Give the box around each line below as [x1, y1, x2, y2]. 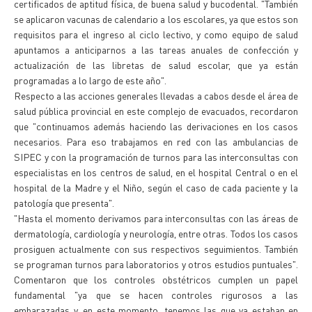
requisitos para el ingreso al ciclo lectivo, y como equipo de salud [14, 28, 298, 40]
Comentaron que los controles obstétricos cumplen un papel [14, 273, 298, 286]
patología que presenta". [14, 196, 114, 209]
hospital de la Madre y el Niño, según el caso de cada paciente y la [14, 181, 298, 194]
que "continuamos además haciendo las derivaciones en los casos [14, 120, 298, 132]
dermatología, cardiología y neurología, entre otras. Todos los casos [14, 227, 298, 240]
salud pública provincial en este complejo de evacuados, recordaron [14, 104, 298, 117]
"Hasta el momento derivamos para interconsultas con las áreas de [14, 212, 298, 224]
